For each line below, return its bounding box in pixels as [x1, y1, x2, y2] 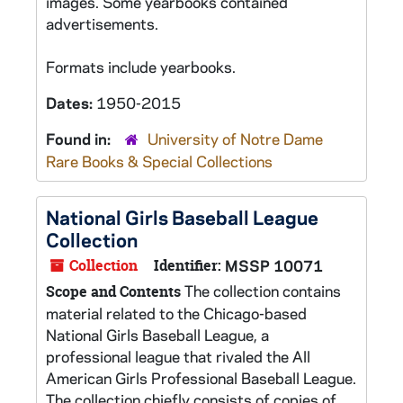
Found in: [46, 129, 114, 148]
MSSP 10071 [225, 255, 323, 275]
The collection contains [181, 281, 341, 300]
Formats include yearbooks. [46, 57, 236, 76]
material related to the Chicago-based [46, 303, 307, 323]
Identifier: [154, 255, 221, 275]
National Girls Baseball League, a [46, 325, 269, 345]
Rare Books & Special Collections [46, 151, 273, 171]
